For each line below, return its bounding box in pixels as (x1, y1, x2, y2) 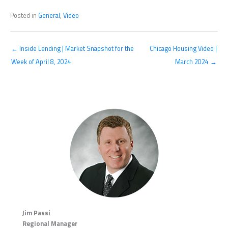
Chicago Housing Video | (150, 44, 217, 54)
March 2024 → (175, 57, 217, 67)
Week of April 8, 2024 (11, 57, 71, 67)
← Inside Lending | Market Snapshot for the (11, 44, 134, 54)
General (38, 10, 60, 20)
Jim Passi (22, 208, 50, 218)
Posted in (10, 10, 38, 20)
